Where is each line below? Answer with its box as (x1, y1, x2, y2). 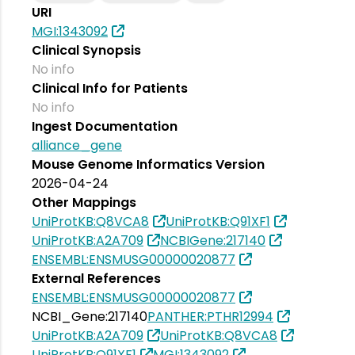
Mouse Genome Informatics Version (32, 155, 265, 174)
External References (32, 269, 161, 288)
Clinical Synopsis (32, 40, 141, 59)
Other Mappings (32, 193, 136, 212)
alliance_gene (32, 136, 122, 155)
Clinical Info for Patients (32, 78, 188, 97)
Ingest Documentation (32, 116, 177, 136)
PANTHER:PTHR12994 (147, 307, 273, 326)
